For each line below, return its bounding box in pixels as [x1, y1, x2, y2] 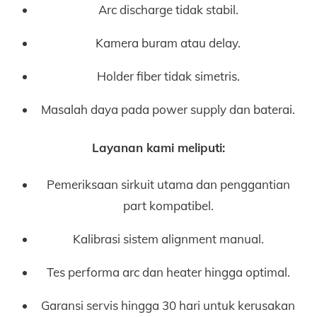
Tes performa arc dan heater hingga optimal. [46, 264, 290, 279]
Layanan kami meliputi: [92, 139, 225, 155]
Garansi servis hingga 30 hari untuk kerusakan [41, 297, 296, 313]
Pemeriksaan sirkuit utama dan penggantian [46, 176, 290, 192]
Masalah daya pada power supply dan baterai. [41, 102, 296, 117]
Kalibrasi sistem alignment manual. [72, 231, 264, 246]
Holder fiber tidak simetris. [96, 69, 240, 84]
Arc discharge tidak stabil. [98, 2, 238, 18]
